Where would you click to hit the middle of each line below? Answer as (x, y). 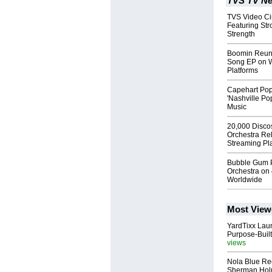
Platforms (243, 71)
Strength (241, 34)
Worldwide (245, 180)
